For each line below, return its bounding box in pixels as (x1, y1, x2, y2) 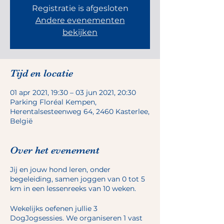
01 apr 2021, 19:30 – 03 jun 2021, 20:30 (10, 88, 136, 97)
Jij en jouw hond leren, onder (10, 165, 110, 174)
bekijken (62, 27, 97, 37)
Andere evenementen (35, 15, 125, 25)
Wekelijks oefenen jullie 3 (10, 204, 97, 213)
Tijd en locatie (10, 67, 73, 79)
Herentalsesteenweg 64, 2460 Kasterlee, (10, 107, 149, 116)
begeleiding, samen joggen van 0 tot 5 (10, 174, 145, 183)
